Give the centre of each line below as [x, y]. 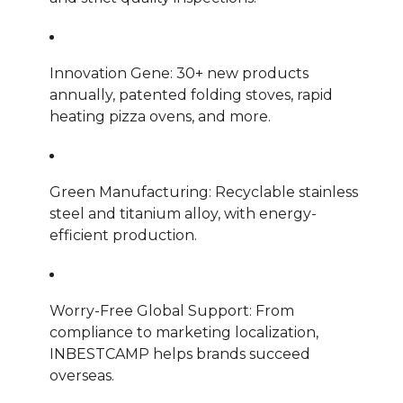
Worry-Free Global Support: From [172, 310]
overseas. [82, 375]
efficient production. [123, 235]
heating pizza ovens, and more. [160, 116]
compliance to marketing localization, [184, 332]
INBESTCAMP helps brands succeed [180, 354]
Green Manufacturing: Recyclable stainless [204, 192]
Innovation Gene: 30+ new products [179, 73]
